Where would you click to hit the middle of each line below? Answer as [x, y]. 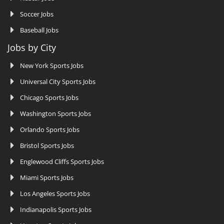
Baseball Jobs [39, 30]
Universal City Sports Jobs [58, 81]
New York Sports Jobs [52, 65]
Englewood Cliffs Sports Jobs [62, 161]
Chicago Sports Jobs [49, 97]
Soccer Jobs [37, 14]
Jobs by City [32, 47]
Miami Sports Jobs [47, 177]
